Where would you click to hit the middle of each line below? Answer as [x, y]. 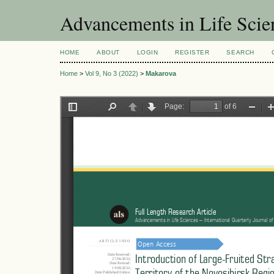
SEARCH [240, 52]
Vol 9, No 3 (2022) [112, 74]
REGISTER [192, 52]
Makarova [161, 74]
